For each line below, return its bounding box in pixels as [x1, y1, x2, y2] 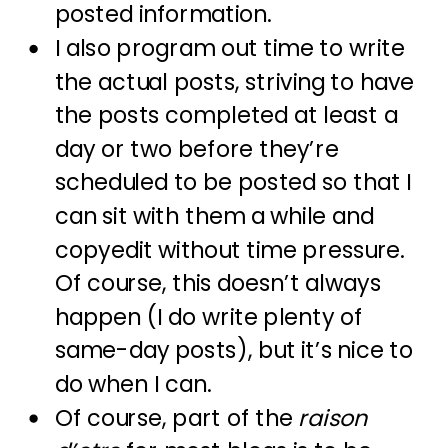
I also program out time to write [54, 32, 405, 65]
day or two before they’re [54, 133, 339, 166]
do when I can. [54, 368, 212, 401]
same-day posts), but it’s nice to [54, 334, 413, 368]
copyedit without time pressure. [54, 234, 411, 267]
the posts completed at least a [54, 99, 398, 132]
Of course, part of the [54, 402, 299, 435]
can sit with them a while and [54, 200, 374, 233]
